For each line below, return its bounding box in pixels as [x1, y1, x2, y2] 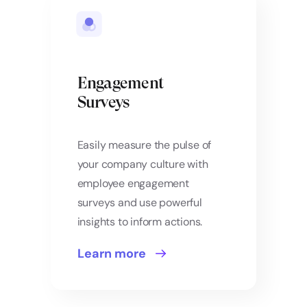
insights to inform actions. [77, 214, 203, 230]
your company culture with [77, 157, 208, 172]
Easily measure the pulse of [77, 138, 212, 153]
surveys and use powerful [77, 195, 202, 210]
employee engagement [77, 176, 189, 191]
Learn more [77, 245, 146, 262]
